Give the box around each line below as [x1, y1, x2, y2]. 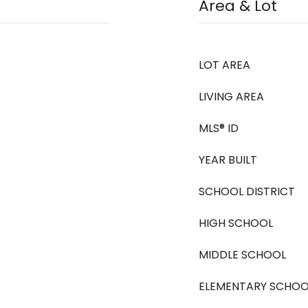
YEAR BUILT [199, 152, 257, 168]
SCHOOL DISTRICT [199, 184, 295, 199]
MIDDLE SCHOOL [199, 247, 286, 263]
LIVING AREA [199, 89, 264, 104]
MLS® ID [199, 120, 239, 136]
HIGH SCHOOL [199, 215, 273, 231]
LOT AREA [199, 57, 250, 73]
